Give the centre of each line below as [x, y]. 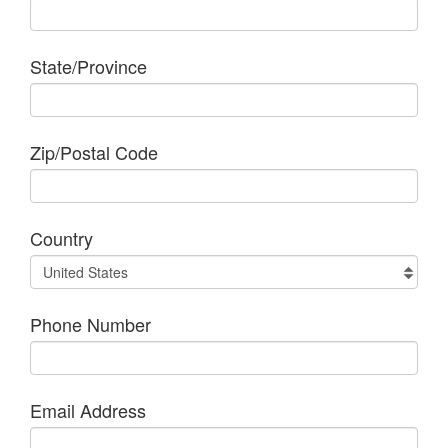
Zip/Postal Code [94, 151]
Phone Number [90, 323]
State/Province [88, 65]
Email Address [88, 409]
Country [61, 237]
